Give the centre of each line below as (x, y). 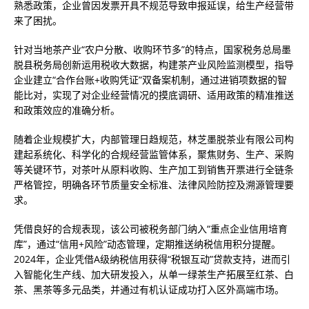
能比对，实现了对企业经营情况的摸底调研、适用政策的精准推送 (154, 95)
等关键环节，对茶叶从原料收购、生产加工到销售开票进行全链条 (154, 169)
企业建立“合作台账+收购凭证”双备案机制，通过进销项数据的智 (150, 80)
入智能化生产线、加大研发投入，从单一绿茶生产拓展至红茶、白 (154, 274)
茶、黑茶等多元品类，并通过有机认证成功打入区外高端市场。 (149, 289)
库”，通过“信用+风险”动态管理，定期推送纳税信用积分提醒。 (147, 244)
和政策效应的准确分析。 (67, 110)
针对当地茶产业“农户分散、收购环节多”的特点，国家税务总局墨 (152, 49)
